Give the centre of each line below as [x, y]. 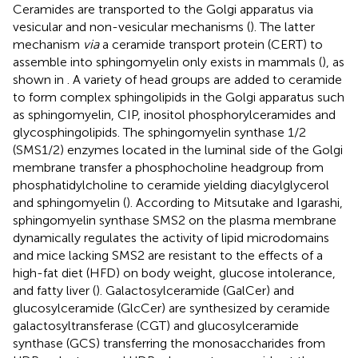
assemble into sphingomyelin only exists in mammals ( [167, 62]
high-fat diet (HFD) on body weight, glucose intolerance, [174, 272]
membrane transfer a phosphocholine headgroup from [168, 167]
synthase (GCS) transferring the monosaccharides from [169, 343]
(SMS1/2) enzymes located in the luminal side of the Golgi [178, 149]
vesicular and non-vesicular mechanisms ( [131, 26]
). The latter [282, 26]
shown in [40, 79]
